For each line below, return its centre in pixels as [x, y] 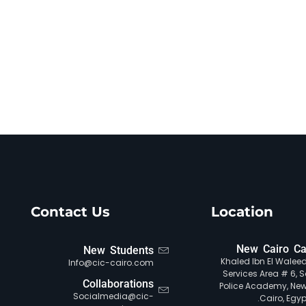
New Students [119, 251]
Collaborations [119, 284]
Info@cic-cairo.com [111, 263]
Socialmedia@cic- [114, 296]
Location [242, 212]
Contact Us [70, 212]
